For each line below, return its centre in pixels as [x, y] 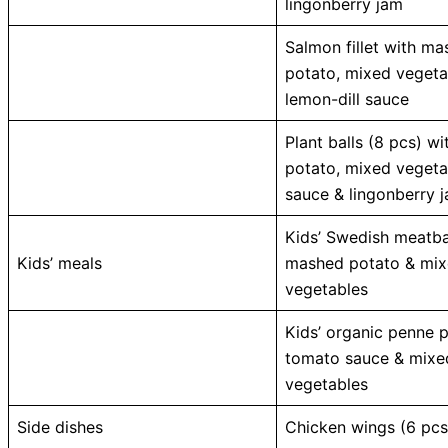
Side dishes [60, 426]
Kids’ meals [59, 262]
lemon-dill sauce [347, 98]
